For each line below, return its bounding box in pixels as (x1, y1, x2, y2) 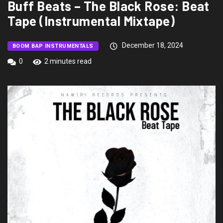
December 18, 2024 (120, 41, 183, 49)
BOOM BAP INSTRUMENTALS (12, 43, 94, 49)
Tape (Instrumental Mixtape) (7, 13, 175, 28)
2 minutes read (44, 57, 92, 65)
